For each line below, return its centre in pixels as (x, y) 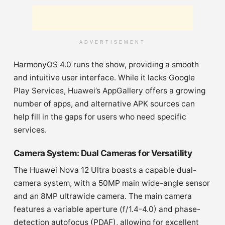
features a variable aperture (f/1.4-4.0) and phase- (107, 209)
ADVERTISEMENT (113, 42)
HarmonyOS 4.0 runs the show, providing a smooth (106, 64)
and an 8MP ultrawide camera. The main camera (103, 196)
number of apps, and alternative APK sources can (104, 103)
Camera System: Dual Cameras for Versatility (103, 153)
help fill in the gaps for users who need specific (100, 117)
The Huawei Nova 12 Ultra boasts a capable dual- (105, 170)
